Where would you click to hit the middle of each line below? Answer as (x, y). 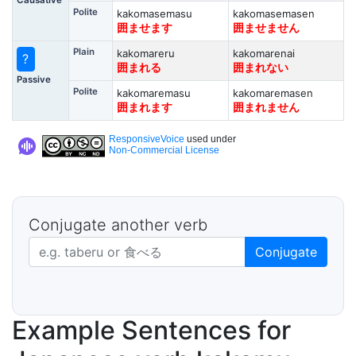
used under (210, 139)
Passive (33, 79)
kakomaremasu (153, 93)
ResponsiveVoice (147, 139)
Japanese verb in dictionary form (128, 246)
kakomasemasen (273, 14)
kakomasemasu (154, 14)
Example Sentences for (151, 330)
